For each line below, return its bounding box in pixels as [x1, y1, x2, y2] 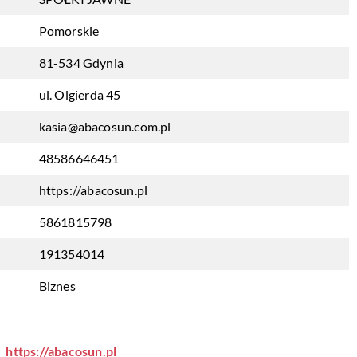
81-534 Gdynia [38, 55, 124, 70]
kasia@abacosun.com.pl [38, 119, 171, 134]
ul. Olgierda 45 [38, 87, 121, 102]
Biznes [38, 278, 76, 293]
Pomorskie [38, 23, 100, 38]
